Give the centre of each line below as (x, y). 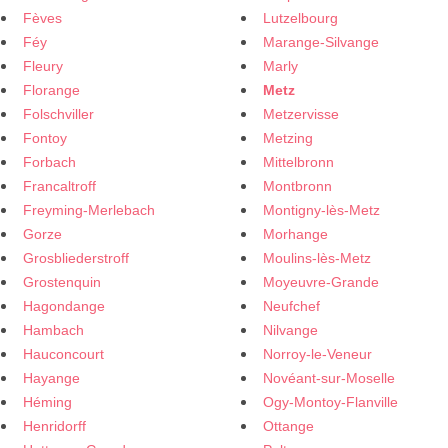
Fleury (43, 66)
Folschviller (58, 114)
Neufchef (291, 306)
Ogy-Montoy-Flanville (330, 402)
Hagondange (64, 306)
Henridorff (54, 426)
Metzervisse (301, 114)
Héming (47, 402)
